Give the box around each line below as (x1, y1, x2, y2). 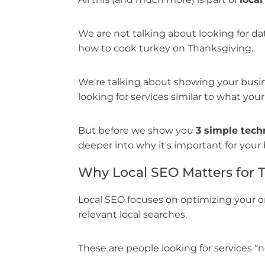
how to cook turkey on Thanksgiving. (78, 43, 253, 54)
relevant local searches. (78, 209, 187, 221)
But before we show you (78, 125, 196, 137)
